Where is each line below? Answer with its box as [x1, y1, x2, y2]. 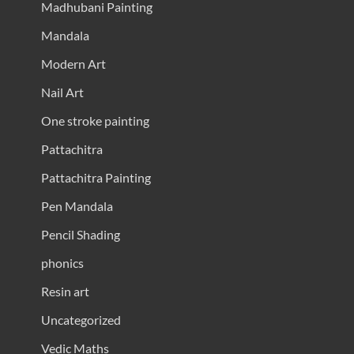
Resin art [40, 284, 89, 299]
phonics [40, 255, 84, 271]
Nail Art [40, 85, 84, 100]
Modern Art [40, 56, 106, 72]
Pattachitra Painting [40, 170, 151, 186]
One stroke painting [40, 113, 149, 129]
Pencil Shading [40, 227, 120, 243]
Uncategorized [40, 312, 121, 328]
